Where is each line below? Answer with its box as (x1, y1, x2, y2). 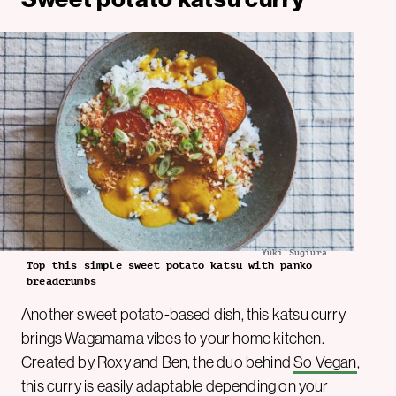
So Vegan (293, 353, 357, 371)
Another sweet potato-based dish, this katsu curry (21, 305, 346, 324)
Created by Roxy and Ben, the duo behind (21, 353, 294, 371)
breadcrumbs (27, 274, 96, 287)
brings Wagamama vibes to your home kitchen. (21, 329, 324, 347)
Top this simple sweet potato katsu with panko (27, 258, 313, 271)
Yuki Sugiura (261, 247, 327, 257)
